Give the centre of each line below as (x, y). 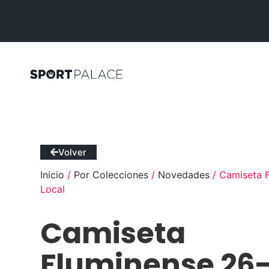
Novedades (184, 175)
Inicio (53, 175)
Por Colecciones (111, 175)
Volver (73, 153)
